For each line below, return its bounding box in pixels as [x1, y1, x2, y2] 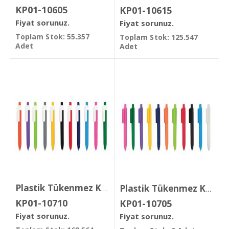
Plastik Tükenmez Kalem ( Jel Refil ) [205, 184, 212, 194]
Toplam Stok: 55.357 [15, 32, 90, 42]
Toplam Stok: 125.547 [120, 32, 198, 42]
